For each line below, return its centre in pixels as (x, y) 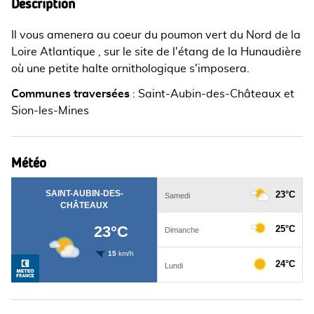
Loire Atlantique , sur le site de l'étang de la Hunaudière (156, 52)
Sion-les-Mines (50, 111)
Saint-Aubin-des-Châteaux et (216, 94)
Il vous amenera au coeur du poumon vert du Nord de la (156, 35)
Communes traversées (70, 94)
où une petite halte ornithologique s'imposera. (130, 69)
